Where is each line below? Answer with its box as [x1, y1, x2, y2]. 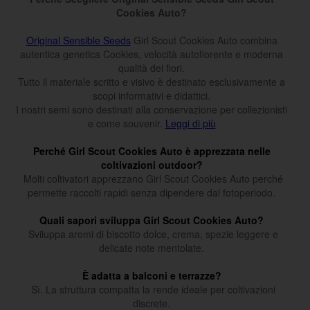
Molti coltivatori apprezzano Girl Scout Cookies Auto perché [20, 172, 283, 186]
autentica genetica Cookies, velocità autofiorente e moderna [20, 47, 283, 62]
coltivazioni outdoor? [100, 158, 203, 172]
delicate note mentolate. [99, 241, 204, 255]
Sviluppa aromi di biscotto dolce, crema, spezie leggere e [25, 227, 278, 241]
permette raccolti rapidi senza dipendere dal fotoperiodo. [28, 185, 275, 200]
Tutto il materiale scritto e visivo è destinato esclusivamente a [18, 75, 285, 89]
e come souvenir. [87, 116, 165, 131]
